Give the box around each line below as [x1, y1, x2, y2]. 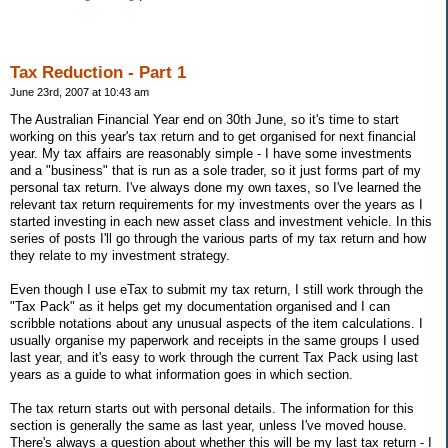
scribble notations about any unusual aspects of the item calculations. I [10, 315, 423, 331]
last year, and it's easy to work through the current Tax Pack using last [10, 349, 418, 365]
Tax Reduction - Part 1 [10, 62, 186, 82]
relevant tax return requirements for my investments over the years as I [10, 196, 423, 212]
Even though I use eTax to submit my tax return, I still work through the [10, 281, 423, 297]
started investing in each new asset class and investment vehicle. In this [10, 213, 432, 229]
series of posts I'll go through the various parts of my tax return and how [10, 230, 426, 246]
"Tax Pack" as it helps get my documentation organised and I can [10, 298, 390, 314]
